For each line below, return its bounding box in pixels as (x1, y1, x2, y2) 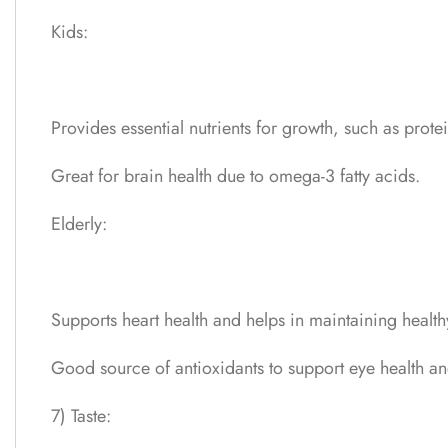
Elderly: (51, 210, 107, 237)
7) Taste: (51, 402, 111, 429)
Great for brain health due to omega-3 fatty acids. (51, 162, 420, 189)
